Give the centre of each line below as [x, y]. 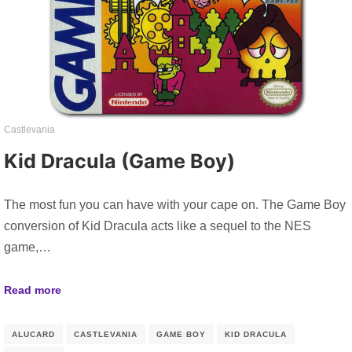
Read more [33, 290]
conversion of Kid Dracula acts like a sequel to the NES [158, 225]
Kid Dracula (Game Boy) [119, 161]
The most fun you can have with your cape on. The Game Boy [175, 204]
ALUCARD [33, 335]
